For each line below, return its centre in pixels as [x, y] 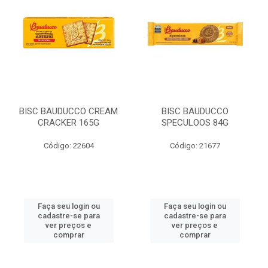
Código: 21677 [195, 146]
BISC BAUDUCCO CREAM [68, 111]
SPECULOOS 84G [195, 123]
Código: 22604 [68, 146]
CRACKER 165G [68, 123]
